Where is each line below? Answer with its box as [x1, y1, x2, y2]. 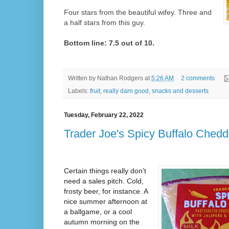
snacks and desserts [152, 87, 209, 95]
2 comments [180, 75, 215, 82]
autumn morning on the [64, 217, 140, 226]
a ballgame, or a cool [64, 207, 132, 216]
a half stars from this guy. [64, 18, 145, 27]
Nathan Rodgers [97, 75, 143, 82]
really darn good [103, 87, 149, 95]
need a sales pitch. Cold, [64, 176, 144, 185]
